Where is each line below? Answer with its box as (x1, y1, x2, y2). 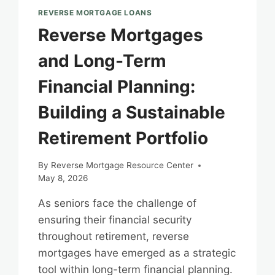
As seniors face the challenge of (38, 197, 197, 210)
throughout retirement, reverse (38, 230, 190, 243)
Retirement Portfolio (38, 127, 209, 149)
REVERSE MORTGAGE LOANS (38, 7, 152, 17)
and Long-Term (38, 50, 167, 71)
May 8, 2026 (38, 173, 88, 184)
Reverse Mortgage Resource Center (50, 160, 193, 171)
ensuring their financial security (38, 214, 192, 227)
